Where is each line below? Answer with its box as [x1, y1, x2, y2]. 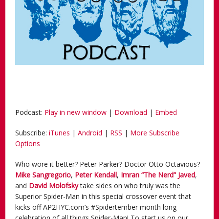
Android [78, 128, 103, 137]
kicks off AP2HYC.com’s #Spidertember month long [15, 202, 177, 212]
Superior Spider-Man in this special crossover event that [15, 191, 192, 201]
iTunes [49, 128, 70, 137]
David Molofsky [29, 180, 79, 190]
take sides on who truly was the [78, 180, 181, 190]
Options [15, 138, 41, 148]
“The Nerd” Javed [141, 170, 196, 179]
